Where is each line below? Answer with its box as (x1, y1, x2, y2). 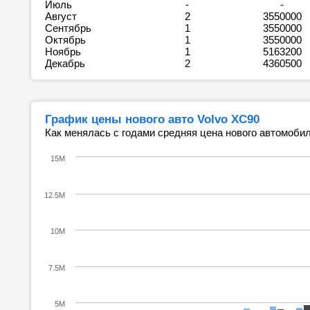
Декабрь (45, 57, 88, 69)
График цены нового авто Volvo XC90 (45, 112, 259, 126)
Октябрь (45, 34, 89, 46)
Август (45, 10, 80, 22)
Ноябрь (45, 46, 84, 57)
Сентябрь (45, 22, 94, 34)
